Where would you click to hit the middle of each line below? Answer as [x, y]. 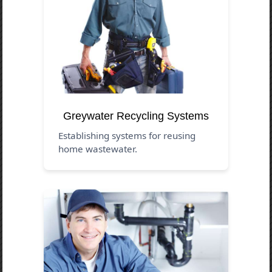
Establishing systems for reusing [127, 135]
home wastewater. [98, 148]
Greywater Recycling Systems [136, 116]
